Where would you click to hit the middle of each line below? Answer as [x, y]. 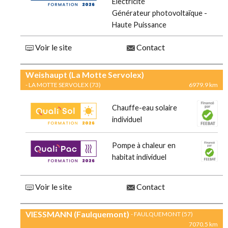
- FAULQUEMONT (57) [162, 214]
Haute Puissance [139, 25]
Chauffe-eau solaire [145, 108]
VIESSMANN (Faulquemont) [77, 214]
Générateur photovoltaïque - [160, 13]
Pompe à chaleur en [144, 146]
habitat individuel [139, 157]
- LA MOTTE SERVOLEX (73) [63, 85]
